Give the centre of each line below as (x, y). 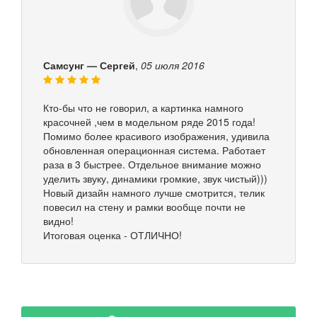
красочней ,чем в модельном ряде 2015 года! (149, 121)
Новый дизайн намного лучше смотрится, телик (154, 192)
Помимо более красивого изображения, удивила (156, 136)
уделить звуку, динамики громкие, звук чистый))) (155, 178)
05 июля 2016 (173, 65)
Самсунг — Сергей (89, 65)
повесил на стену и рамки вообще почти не (144, 206)
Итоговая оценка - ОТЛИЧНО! (113, 235)
